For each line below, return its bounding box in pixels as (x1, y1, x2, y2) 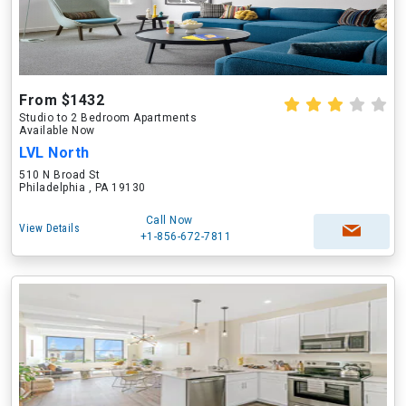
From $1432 (19, 92, 104, 109)
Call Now (145, 214, 193, 227)
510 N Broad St (19, 169, 100, 181)
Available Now (19, 124, 95, 137)
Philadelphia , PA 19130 (19, 181, 146, 194)
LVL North (19, 144, 90, 161)
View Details (19, 222, 80, 235)
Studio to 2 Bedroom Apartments (19, 111, 197, 124)
